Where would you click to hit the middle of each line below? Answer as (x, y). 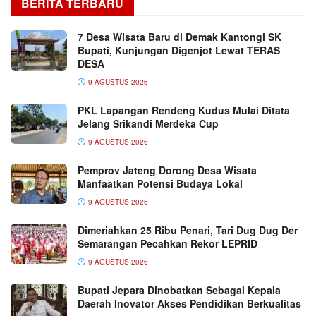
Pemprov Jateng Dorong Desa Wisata (167, 170)
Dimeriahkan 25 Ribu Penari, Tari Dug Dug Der (188, 230)
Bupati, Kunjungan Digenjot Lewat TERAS (179, 50)
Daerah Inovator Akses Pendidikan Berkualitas (189, 304)
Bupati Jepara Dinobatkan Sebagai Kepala (179, 290)
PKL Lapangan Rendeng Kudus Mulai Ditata (184, 110)
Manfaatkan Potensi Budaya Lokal (160, 184)
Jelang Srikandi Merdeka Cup (148, 124)
